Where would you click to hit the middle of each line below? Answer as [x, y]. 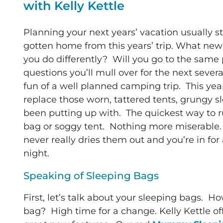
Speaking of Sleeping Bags [91, 176]
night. [36, 154]
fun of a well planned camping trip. [104, 86]
